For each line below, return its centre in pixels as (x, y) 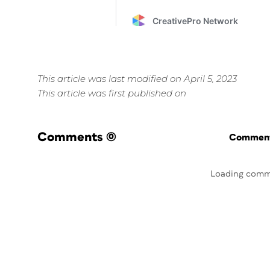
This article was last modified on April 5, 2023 (137, 79)
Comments (70, 137)
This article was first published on (112, 93)
